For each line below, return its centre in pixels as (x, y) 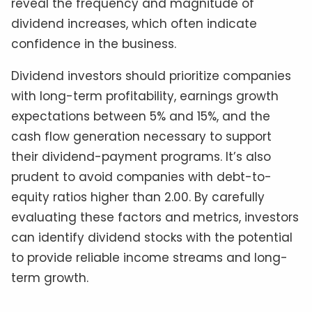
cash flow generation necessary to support (141, 137)
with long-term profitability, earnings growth (145, 96)
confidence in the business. (94, 44)
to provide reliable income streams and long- (149, 258)
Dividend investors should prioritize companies (151, 76)
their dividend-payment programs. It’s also (141, 157)
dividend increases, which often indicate (134, 24)
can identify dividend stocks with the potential (152, 238)
